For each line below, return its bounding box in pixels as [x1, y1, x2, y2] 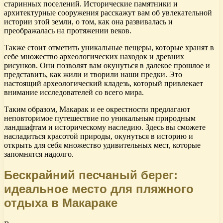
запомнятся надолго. [4, 149, 74, 158]
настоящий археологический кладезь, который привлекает [4, 79, 203, 88]
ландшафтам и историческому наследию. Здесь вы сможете [4, 122, 206, 131]
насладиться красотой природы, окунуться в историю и [4, 131, 193, 140]
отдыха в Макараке [4, 196, 117, 210]
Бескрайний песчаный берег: [4, 168, 178, 182]
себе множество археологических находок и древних [4, 52, 184, 61]
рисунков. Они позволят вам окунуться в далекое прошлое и [4, 61, 210, 70]
